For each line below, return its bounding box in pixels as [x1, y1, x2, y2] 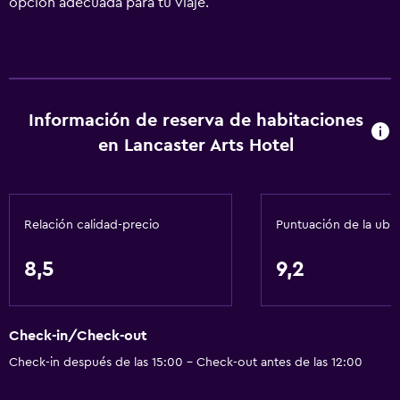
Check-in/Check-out [9, 329, 147, 344]
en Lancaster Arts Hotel [98, 137, 295, 154]
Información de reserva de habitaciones [29, 112, 364, 129]
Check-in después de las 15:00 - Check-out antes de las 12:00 [9, 356, 362, 370]
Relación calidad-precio [24, 219, 160, 231]
